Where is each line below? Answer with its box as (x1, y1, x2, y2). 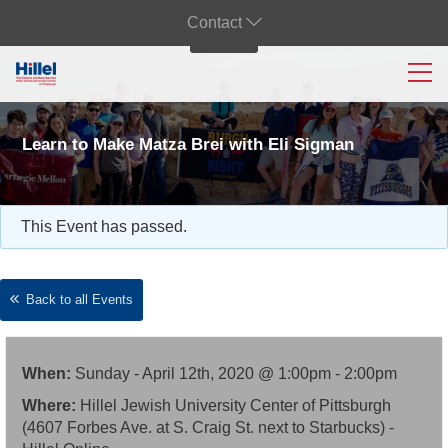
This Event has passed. (21, 218, 187, 235)
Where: (22, 397, 80, 414)
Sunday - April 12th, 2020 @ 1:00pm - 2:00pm (75, 365, 397, 382)
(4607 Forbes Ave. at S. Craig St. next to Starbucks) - (22, 419, 394, 436)
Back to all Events (26, 292, 134, 307)
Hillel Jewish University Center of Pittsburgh (80, 397, 391, 414)
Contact (186, 14, 246, 31)
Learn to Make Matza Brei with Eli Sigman (22, 135, 355, 155)
